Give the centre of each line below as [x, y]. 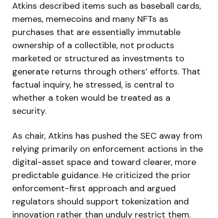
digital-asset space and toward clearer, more [104, 162]
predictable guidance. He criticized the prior [101, 175]
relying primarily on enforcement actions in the [108, 149]
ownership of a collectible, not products [93, 45]
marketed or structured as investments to [98, 58]
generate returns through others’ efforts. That [106, 71]
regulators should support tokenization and [100, 201]
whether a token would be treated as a [91, 98]
